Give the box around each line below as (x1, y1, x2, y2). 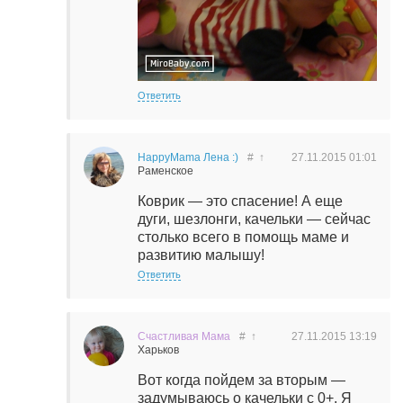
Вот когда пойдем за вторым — (138, 372, 345, 389)
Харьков (138, 344, 179, 357)
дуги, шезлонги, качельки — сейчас (138, 211, 371, 228)
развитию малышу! (138, 247, 264, 264)
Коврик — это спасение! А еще (138, 193, 343, 210)
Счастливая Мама (138, 330, 230, 344)
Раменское (138, 165, 193, 178)
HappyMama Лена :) (138, 151, 238, 165)
